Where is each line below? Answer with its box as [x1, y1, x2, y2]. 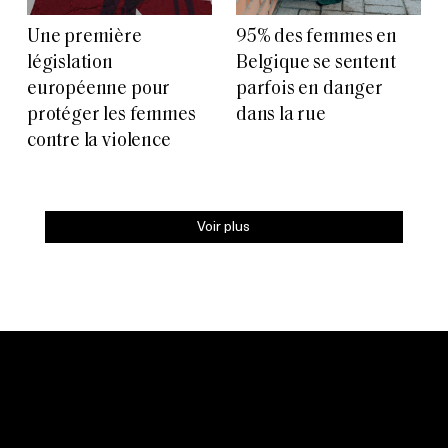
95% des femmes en [236, 28, 397, 48]
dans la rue [236, 106, 326, 126]
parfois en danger [236, 80, 383, 100]
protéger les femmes [27, 106, 196, 126]
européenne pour [27, 80, 171, 100]
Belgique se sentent [236, 54, 396, 74]
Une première [27, 28, 142, 48]
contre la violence [27, 132, 171, 152]
